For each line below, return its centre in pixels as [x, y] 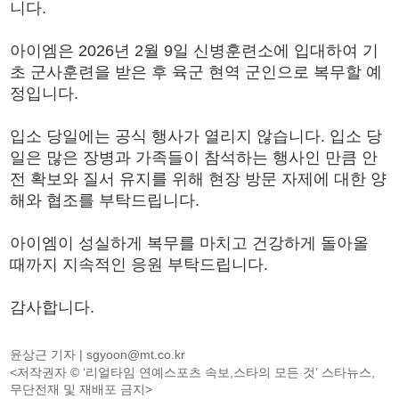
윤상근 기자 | [49, 354]
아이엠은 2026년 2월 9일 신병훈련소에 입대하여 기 [195, 50]
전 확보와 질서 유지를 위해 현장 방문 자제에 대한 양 [199, 179]
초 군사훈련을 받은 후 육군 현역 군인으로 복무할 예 [196, 72]
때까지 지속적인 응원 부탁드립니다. [139, 264]
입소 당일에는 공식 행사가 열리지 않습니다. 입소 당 [196, 136]
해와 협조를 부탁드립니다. [105, 200]
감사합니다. [53, 307]
